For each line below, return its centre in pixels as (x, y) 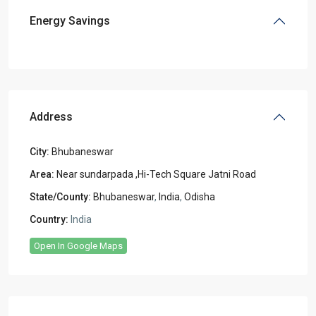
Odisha (200, 196)
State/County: (60, 196)
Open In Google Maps (78, 245)
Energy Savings (70, 20)
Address (51, 116)
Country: (49, 219)
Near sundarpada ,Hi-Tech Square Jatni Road (156, 174)
